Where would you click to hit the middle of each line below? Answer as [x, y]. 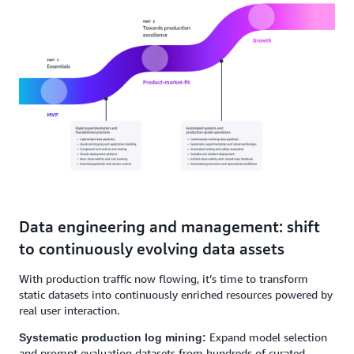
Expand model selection [267, 337]
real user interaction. [69, 310]
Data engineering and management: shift [169, 226]
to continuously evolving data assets [152, 249]
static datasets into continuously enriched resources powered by [176, 294]
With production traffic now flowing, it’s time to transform [164, 279]
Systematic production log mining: [113, 337]
